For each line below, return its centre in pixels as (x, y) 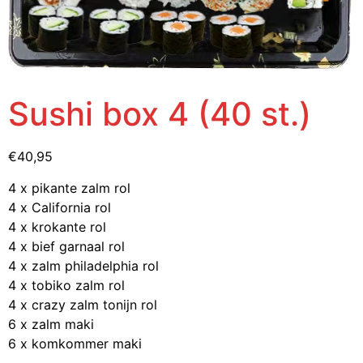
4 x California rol (60, 207)
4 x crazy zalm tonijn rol (83, 304)
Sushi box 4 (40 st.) (160, 114)
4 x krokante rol (57, 226)
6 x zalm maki (51, 324)
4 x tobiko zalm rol (66, 285)
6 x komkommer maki (75, 343)
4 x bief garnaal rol (66, 246)
